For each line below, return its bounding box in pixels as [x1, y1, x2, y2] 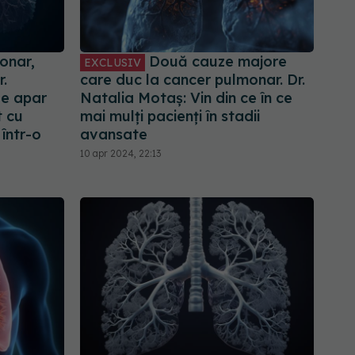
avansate [80, 124, 147, 143]
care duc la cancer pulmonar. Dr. [80, 70, 305, 89]
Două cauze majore [145, 52, 287, 71]
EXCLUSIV [84, 55, 141, 70]
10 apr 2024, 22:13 [80, 147, 161, 159]
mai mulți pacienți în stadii [80, 106, 260, 125]
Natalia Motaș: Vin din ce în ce [80, 88, 292, 107]
